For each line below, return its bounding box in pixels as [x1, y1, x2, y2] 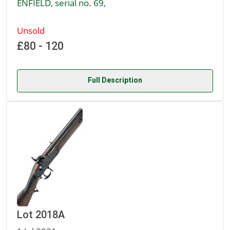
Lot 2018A [17, 208, 65, 221]
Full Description [88, 76, 142, 85]
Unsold [17, 24, 45, 37]
